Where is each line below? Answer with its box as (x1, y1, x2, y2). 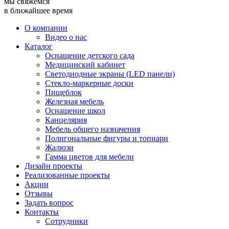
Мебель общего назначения (45, 125, 140, 134)
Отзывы (25, 189, 53, 198)
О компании (25, 24, 67, 33)
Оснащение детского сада (45, 51, 134, 60)
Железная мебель (45, 97, 104, 106)
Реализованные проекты (25, 171, 110, 180)
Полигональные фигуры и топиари (45, 134, 168, 143)
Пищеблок (45, 88, 82, 97)
